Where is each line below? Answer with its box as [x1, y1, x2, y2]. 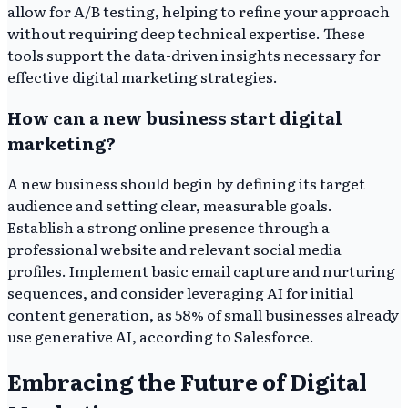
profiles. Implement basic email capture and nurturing [7, 260, 395, 282]
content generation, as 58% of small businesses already [7, 303, 399, 326]
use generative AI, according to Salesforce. [7, 325, 314, 348]
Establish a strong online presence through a [7, 216, 330, 239]
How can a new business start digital [7, 104, 342, 130]
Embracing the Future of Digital [7, 365, 367, 398]
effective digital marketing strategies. [7, 66, 278, 88]
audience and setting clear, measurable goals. [7, 194, 332, 217]
